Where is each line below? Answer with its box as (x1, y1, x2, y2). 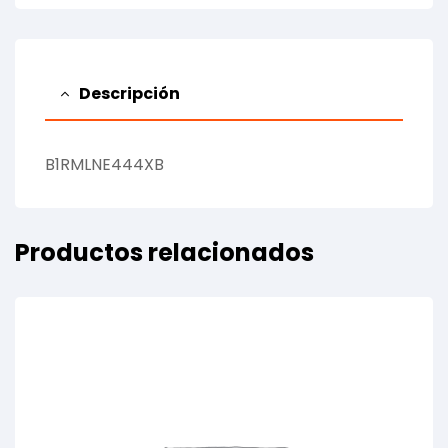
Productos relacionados (15, 235, 314, 269)
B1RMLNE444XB (45, 152, 164, 176)
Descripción (79, 81, 180, 105)
